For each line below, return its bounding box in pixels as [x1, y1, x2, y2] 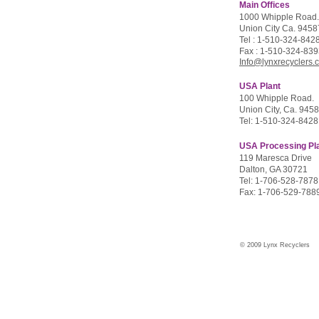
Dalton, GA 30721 [239, 164, 308, 174]
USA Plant [239, 81, 281, 91]
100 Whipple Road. [239, 93, 314, 103]
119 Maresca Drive [239, 153, 312, 163]
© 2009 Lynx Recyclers [240, 241, 310, 249]
